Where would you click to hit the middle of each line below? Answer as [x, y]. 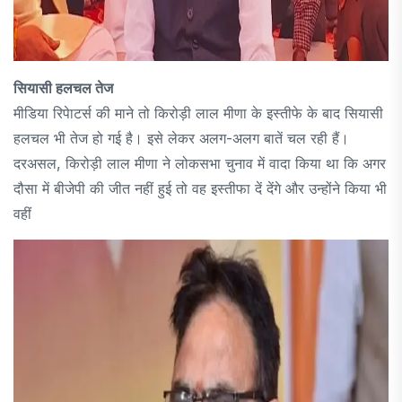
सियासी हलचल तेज [63, 87]
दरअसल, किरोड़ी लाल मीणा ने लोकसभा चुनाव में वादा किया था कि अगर [200, 163]
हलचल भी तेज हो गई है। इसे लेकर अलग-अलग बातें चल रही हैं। [181, 138]
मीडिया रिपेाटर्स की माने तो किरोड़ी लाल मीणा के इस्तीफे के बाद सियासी [198, 113]
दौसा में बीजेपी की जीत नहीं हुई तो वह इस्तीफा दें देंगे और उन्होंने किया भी [200, 188]
